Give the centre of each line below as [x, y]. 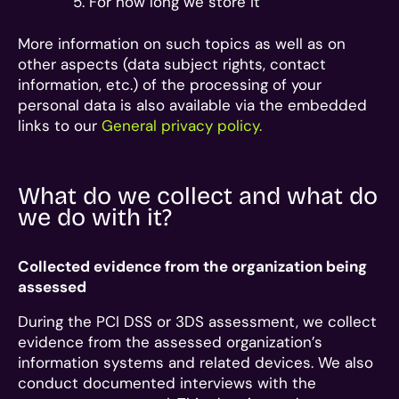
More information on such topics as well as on [182, 43]
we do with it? [95, 217]
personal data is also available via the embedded [192, 105]
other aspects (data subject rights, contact [172, 64]
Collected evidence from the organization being [192, 266]
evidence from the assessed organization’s [170, 342]
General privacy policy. [182, 125]
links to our [60, 125]
